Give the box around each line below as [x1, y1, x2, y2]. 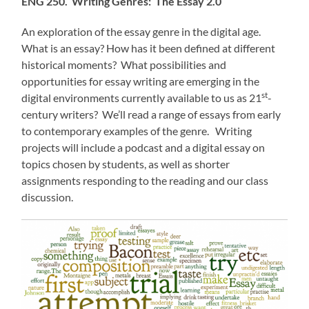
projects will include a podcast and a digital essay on [21, 140, 266, 154]
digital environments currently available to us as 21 [21, 90, 262, 104]
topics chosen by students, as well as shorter [21, 157, 230, 170]
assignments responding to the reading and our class [21, 173, 269, 187]
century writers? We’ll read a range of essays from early [21, 107, 281, 121]
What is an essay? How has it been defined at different [21, 41, 276, 54]
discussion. [21, 190, 74, 203]
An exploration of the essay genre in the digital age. [21, 24, 266, 38]
